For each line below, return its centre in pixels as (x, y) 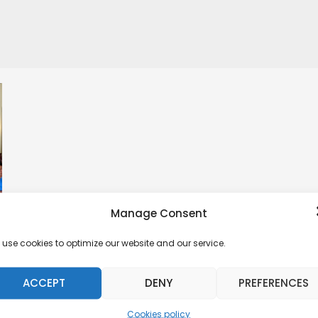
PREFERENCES (274, 283)
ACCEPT (44, 283)
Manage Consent (159, 213)
